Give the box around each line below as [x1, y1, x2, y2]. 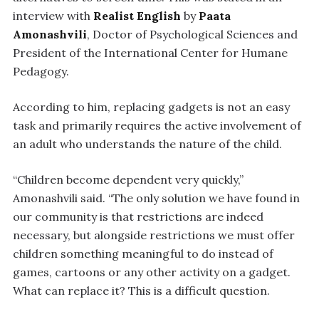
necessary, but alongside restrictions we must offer [13, 228, 295, 243]
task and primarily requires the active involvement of [13, 118, 301, 133]
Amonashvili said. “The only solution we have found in [13, 191, 300, 206]
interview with [13, 9, 93, 23]
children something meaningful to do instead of [13, 246, 273, 261]
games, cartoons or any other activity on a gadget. [13, 265, 291, 280]
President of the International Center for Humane [13, 46, 288, 61]
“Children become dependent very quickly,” [13, 172, 244, 187]
